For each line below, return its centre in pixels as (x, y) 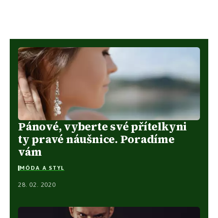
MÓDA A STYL (42, 168)
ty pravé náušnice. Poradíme (96, 139)
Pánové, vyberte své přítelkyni (103, 126)
